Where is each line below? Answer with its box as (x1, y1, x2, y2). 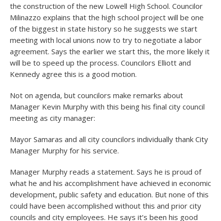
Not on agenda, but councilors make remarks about (10, 90, 183, 100)
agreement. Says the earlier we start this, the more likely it (10, 46, 210, 56)
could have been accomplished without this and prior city (10, 201, 201, 211)
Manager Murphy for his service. (10, 146, 119, 155)
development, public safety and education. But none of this (10, 189, 209, 199)
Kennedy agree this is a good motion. (10, 69, 137, 79)
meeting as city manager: (10, 113, 95, 123)
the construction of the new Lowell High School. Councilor (10, 1, 203, 11)
